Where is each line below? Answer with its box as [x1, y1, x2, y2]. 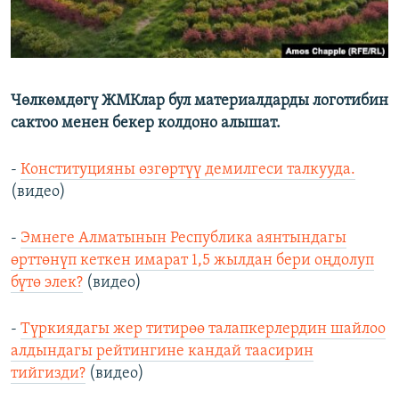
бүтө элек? [11, 274, 83, 292]
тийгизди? [11, 365, 85, 383]
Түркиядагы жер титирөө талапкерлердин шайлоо [20, 321, 386, 338]
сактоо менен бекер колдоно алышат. [11, 115, 281, 133]
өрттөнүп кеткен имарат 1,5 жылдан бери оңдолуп [11, 252, 374, 270]
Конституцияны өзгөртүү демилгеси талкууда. [20, 161, 355, 179]
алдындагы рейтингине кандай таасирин [11, 343, 313, 361]
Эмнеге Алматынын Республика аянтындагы [20, 230, 346, 248]
